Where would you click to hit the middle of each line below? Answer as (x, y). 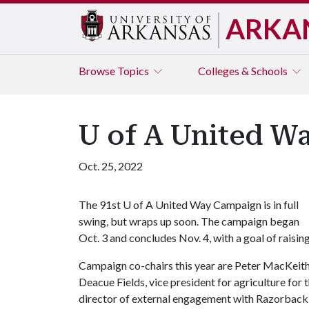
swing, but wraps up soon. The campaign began (189, 221)
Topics (134, 71)
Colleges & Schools (244, 71)
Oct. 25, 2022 (111, 166)
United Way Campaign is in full (226, 205)
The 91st (101, 205)
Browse (98, 71)
